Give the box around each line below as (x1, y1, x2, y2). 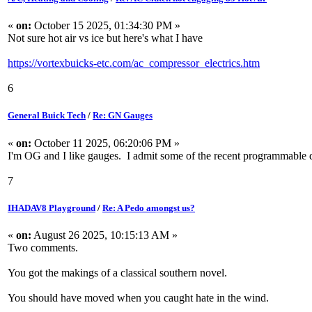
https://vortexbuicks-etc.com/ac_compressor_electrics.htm (8, 57, 260, 70)
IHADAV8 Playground (8, 202, 95, 213)
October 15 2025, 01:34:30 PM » (31, 19, 180, 32)
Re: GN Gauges (93, 110, 153, 121)
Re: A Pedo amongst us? (102, 202, 195, 213)
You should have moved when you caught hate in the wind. (8, 291, 269, 304)
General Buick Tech (8, 110, 86, 121)
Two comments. (8, 241, 78, 253)
